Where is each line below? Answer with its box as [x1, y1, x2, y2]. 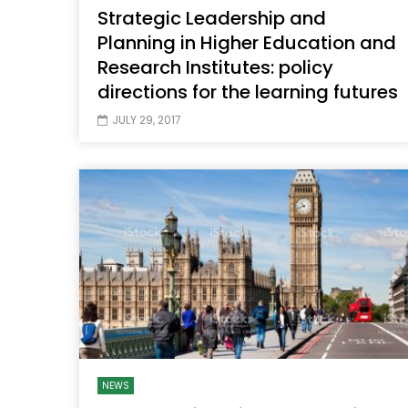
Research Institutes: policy [97, 55, 333, 81]
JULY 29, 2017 [112, 112, 181, 128]
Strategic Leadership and [97, 5, 326, 32]
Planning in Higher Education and [97, 30, 396, 56]
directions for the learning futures [97, 79, 398, 106]
